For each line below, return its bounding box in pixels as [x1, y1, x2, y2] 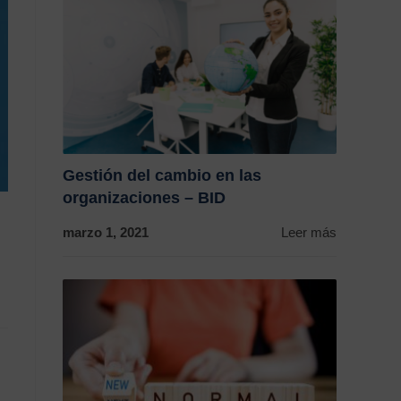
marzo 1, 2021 [63, 225, 149, 241]
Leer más [281, 225, 337, 241]
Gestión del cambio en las [63, 166, 261, 185]
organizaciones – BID [63, 189, 226, 208]
